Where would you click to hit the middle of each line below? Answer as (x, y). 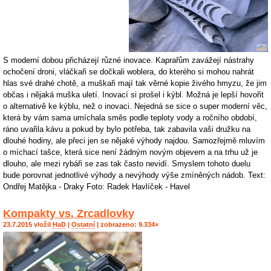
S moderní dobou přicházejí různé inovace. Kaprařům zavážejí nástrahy (129, 60)
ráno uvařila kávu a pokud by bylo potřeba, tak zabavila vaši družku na (127, 129)
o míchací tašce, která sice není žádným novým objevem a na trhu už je (130, 152)
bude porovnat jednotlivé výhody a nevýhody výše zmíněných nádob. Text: (134, 175)
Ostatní (83, 225)
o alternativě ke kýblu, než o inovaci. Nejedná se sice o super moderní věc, (135, 106)
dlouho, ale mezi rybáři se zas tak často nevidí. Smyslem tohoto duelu (127, 164)
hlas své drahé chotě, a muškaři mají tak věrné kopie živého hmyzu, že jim (135, 83)
